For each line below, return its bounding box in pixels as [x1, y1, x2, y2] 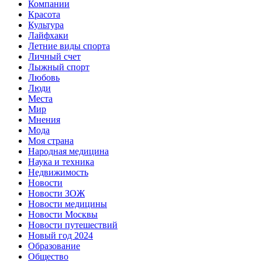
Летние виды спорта [28, 40, 110, 51]
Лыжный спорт [28, 61, 89, 72]
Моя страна [28, 135, 74, 146]
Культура [28, 19, 64, 30]
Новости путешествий [28, 219, 118, 230]
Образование [28, 240, 80, 251]
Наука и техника [28, 156, 94, 167]
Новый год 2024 [28, 230, 93, 240]
